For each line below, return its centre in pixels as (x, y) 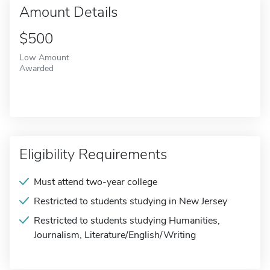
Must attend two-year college (96, 182)
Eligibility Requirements (93, 154)
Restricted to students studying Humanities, (127, 221)
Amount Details (68, 12)
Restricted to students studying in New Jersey (130, 201)
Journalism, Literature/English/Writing (115, 235)
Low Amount (44, 57)
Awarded (36, 68)
